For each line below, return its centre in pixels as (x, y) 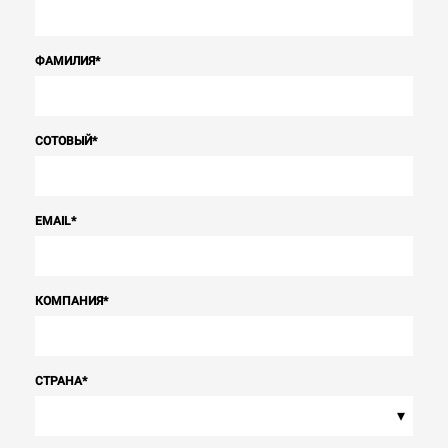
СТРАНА (58, 381)
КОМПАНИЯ (69, 301)
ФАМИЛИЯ (65, 61)
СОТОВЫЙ (63, 141)
